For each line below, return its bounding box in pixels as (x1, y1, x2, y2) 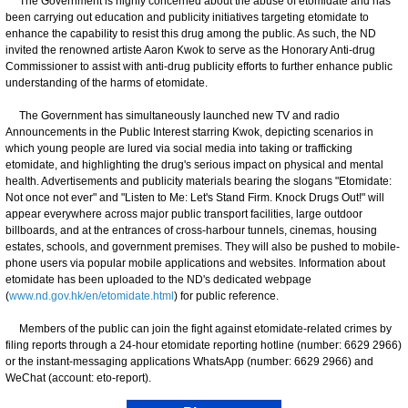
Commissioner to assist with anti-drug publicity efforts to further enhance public (5, 59, 393, 73)
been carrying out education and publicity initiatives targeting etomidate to (5, 10, 369, 24)
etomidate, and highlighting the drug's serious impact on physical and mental (5, 158, 383, 171)
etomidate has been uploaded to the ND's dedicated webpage (5, 272, 311, 286)
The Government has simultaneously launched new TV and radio (5, 108, 340, 122)
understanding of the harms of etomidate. (5, 76, 208, 89)
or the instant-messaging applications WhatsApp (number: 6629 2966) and (5, 354, 373, 368)
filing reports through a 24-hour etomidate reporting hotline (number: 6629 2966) (5, 338, 402, 352)
